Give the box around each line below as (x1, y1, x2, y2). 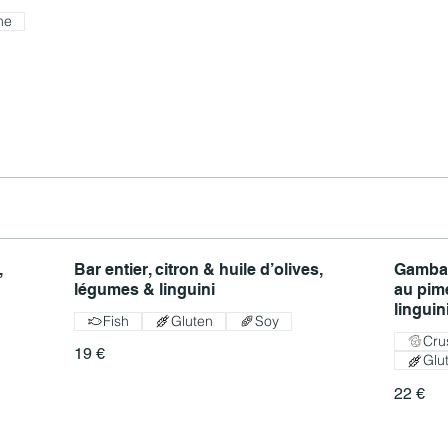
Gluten (171, 311, 213, 330)
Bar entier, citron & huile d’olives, (74, 259, 323, 279)
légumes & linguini (74, 279, 215, 299)
